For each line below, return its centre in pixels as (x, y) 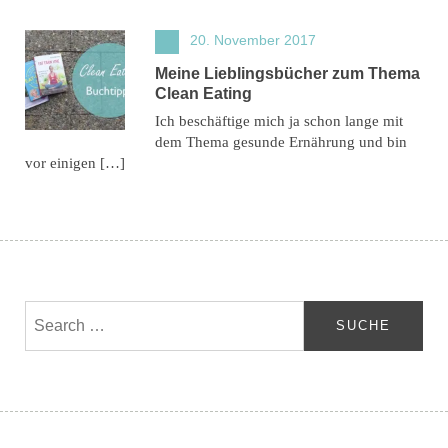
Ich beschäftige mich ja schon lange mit (279, 120)
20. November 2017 (253, 39)
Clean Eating (203, 93)
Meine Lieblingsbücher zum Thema (287, 73)
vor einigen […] (75, 162)
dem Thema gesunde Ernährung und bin (281, 141)
